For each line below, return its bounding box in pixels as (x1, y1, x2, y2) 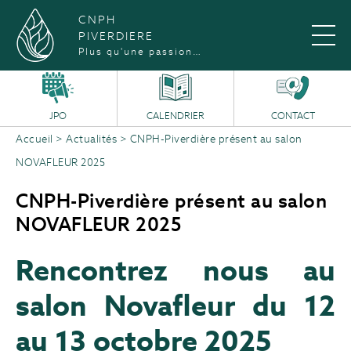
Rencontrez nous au (16, 251, 335, 288)
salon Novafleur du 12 (16, 287, 335, 324)
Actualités (66, 132, 117, 146)
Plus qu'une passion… (78, 45, 202, 57)
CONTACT (270, 110, 315, 121)
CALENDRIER (147, 110, 204, 121)
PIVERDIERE (78, 29, 154, 43)
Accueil (16, 132, 53, 146)
